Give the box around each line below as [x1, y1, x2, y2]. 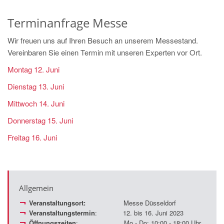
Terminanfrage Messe [7, 14, 127, 31]
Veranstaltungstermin [29, 207, 95, 217]
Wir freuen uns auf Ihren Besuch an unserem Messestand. [7, 34, 198, 45]
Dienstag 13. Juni [7, 80, 64, 91]
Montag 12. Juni [7, 63, 59, 74]
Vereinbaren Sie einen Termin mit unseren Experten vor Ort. [7, 46, 202, 57]
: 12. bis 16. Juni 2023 [95, 207, 183, 217]
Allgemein [19, 182, 53, 193]
